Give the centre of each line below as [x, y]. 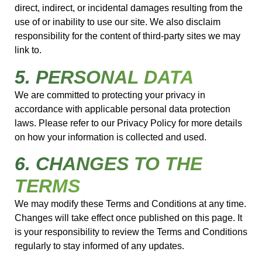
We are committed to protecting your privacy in [110, 95]
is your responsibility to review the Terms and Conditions [131, 232]
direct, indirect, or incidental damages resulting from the [129, 8]
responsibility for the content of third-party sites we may [127, 36]
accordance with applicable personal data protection [123, 109]
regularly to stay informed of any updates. [99, 246]
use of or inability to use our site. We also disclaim [118, 22]
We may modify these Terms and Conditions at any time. [130, 204]
